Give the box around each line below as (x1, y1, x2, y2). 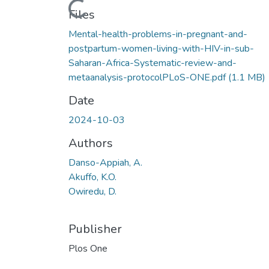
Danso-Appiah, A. (68, 156, 142, 169)
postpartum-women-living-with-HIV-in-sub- (68, 41, 254, 55)
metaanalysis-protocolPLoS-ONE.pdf (68, 70, 228, 84)
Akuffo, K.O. (68, 170, 116, 184)
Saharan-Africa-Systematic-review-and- (68, 56, 237, 70)
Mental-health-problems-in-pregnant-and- (68, 27, 247, 41)
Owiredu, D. (68, 184, 116, 198)
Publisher (68, 220, 122, 237)
